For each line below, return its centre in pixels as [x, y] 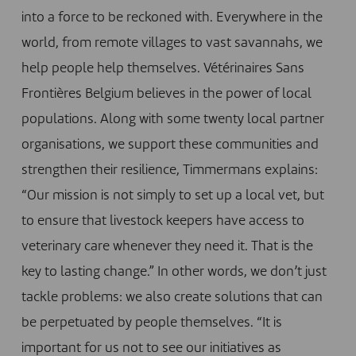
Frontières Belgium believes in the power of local [166, 95]
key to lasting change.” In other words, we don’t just [174, 273]
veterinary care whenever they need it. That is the [167, 247]
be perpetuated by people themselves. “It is [151, 323]
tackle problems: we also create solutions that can [172, 298]
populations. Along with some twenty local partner [172, 120]
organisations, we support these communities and [170, 145]
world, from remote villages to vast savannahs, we [172, 44]
